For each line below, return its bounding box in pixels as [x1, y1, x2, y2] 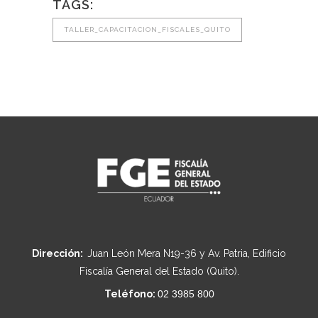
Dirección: [32, 247, 87, 259]
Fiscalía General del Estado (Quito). [79, 265, 239, 277]
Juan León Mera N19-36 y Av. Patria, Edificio [87, 247, 286, 259]
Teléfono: [104, 287, 158, 300]
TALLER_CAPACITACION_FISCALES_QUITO [64, 25, 231, 33]
